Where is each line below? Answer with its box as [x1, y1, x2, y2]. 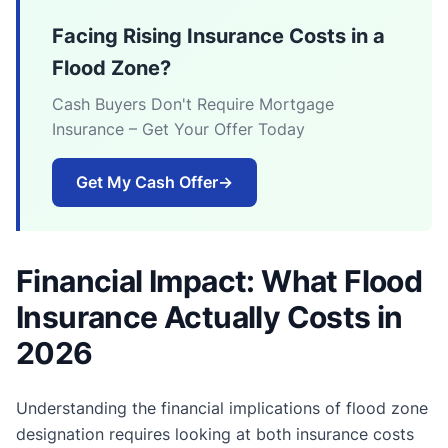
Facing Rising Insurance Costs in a [52, 23, 385, 48]
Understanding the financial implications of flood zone [16, 397, 428, 418]
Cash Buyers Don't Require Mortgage [52, 93, 334, 114]
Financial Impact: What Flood [16, 262, 423, 299]
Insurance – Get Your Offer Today [52, 118, 305, 139]
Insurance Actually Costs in [16, 298, 403, 335]
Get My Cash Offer [76, 171, 218, 192]
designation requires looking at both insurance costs [16, 423, 414, 444]
